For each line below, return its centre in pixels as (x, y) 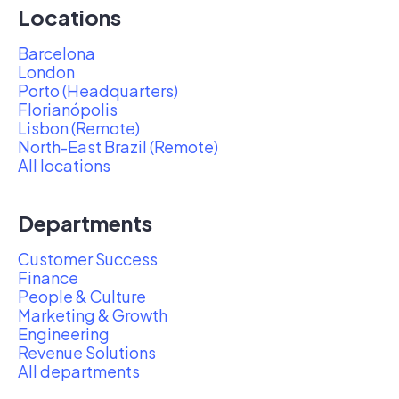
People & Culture (82, 296)
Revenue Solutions (87, 352)
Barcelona (57, 53)
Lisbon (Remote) (79, 128)
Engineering (64, 334)
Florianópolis (68, 109)
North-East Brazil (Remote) (118, 147)
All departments (79, 371)
